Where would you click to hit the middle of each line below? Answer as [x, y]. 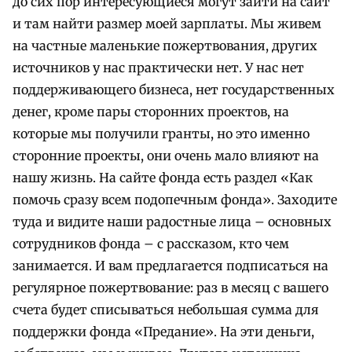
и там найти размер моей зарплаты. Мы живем [167, 24]
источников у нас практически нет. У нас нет [158, 68]
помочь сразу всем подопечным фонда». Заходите [175, 200]
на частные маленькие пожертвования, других [165, 46]
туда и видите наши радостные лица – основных [172, 222]
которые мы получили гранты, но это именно [161, 134]
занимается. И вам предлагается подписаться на [170, 266]
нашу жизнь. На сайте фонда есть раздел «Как [163, 178]
